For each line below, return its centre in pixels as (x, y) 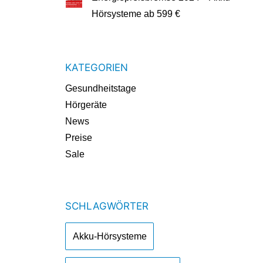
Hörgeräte (86, 105)
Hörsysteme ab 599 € (136, 14)
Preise (79, 138)
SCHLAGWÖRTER (107, 206)
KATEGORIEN (97, 68)
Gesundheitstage (101, 89)
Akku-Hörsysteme (109, 236)
